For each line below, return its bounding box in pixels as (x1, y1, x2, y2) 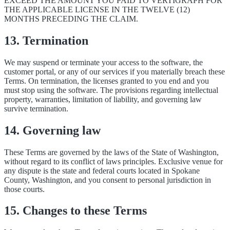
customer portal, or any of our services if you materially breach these (4, 67, 225, 76)
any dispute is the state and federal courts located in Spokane (4, 166, 200, 175)
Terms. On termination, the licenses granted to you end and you (4, 76, 209, 85)
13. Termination (4, 33, 88, 47)
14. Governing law (4, 123, 101, 137)
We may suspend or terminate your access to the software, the (4, 57, 203, 67)
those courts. (4, 184, 45, 194)
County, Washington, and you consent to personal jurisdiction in (4, 175, 211, 184)
